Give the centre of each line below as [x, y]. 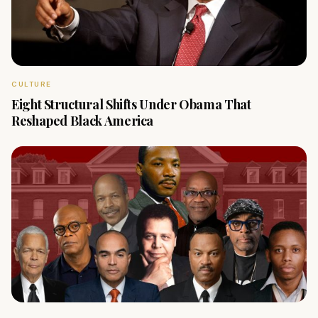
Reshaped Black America [83, 121]
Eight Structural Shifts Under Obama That [131, 104]
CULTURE [32, 84]
